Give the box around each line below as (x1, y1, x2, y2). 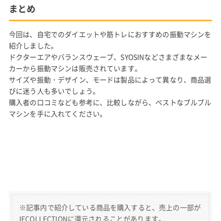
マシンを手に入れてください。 (8, 109, 107, 119)
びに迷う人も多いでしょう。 (8, 86, 100, 96)
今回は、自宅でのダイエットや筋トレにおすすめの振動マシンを (8, 29, 212, 39)
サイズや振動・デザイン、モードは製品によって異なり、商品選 (8, 74, 212, 85)
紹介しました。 (8, 40, 58, 51)
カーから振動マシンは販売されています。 (8, 63, 142, 74)
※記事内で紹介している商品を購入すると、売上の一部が (19, 202, 201, 213)
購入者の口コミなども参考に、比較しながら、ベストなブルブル (8, 97, 212, 108)
